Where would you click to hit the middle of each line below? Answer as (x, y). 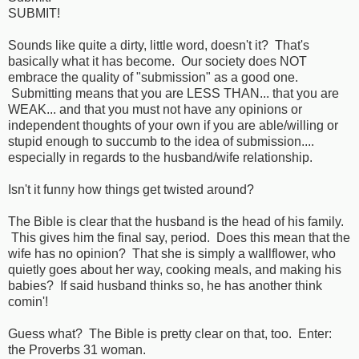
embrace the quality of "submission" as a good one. (153, 78)
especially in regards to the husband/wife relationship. (160, 158)
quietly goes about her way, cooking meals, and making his (175, 270)
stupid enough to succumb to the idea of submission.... (161, 142)
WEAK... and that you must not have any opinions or (155, 110)
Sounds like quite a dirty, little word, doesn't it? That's (159, 46)
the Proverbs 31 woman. (77, 350)
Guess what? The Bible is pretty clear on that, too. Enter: (170, 334)
